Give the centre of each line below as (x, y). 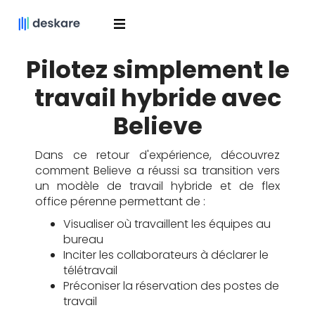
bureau (83, 239)
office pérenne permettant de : (120, 201)
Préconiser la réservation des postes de (171, 286)
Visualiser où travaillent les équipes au (167, 224)
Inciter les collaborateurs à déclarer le (166, 255)
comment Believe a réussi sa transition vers (157, 171)
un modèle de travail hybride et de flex (157, 186)
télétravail (90, 270)
